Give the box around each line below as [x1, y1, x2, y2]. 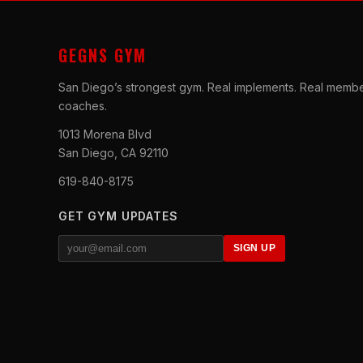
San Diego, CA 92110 [58, 145, 169, 160]
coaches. [58, 98, 107, 113]
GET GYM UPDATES [58, 208, 178, 223]
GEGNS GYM [58, 42, 147, 67]
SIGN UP [233, 242, 275, 254]
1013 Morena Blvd [58, 126, 152, 141]
